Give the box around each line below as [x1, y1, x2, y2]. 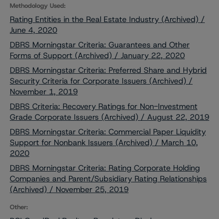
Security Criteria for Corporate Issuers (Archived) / [10, 76, 193, 86]
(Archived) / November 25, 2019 [10, 184, 129, 195]
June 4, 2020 [10, 25, 57, 35]
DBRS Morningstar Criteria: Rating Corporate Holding [10, 163, 200, 173]
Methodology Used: [10, 1, 66, 10]
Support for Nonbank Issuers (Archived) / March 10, [10, 137, 198, 148]
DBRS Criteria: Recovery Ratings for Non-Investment [10, 101, 197, 111]
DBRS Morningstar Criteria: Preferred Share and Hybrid [10, 65, 207, 75]
